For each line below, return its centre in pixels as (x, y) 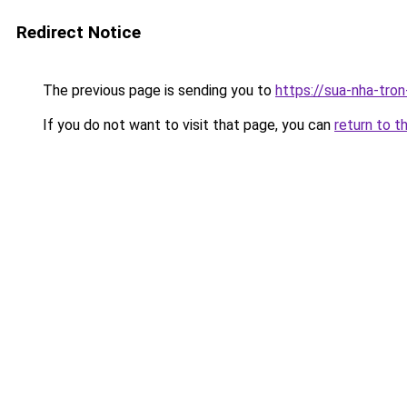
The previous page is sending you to (157, 90)
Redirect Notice (79, 32)
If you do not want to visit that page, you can (187, 125)
